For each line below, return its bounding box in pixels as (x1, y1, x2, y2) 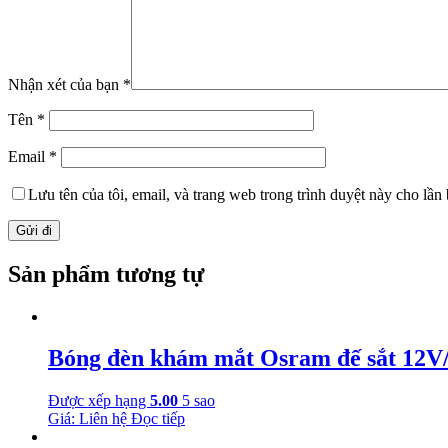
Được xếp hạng (48, 392, 150, 410)
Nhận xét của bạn (8, 75, 123, 93)
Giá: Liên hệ (48, 410, 127, 428)
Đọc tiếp (131, 410, 185, 428)
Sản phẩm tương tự (8, 260, 204, 287)
